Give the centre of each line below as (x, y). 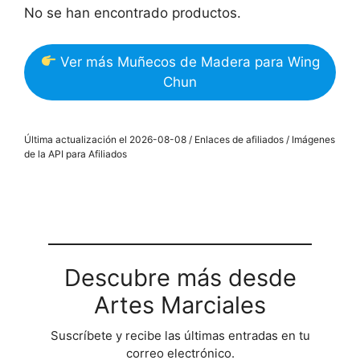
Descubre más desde (180, 277)
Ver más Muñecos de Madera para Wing (188, 61)
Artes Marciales (180, 305)
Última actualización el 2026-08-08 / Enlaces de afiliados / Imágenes (180, 139)
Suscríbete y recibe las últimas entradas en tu (180, 335)
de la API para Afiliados (76, 153)
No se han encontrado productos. (133, 13)
